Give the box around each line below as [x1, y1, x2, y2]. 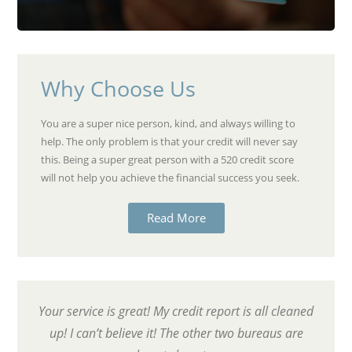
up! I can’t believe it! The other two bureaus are [49, 324, 303, 343]
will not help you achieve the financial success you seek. [41, 170, 302, 185]
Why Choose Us [41, 74, 196, 104]
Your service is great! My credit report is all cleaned [38, 302, 313, 321]
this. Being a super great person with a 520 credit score [41, 152, 295, 167]
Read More [146, 210, 206, 226]
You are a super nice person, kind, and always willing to [41, 116, 296, 131]
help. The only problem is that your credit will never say [41, 134, 299, 149]
